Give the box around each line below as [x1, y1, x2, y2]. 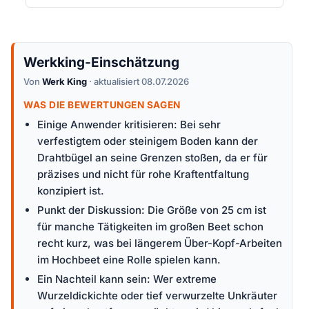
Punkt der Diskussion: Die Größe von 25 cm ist [37, 203, 266, 217]
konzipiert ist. [37, 184, 104, 198]
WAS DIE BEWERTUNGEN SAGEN [23, 99, 181, 111]
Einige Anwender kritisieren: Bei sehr [37, 118, 221, 132]
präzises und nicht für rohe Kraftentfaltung [37, 168, 249, 181]
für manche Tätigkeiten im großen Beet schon [37, 220, 263, 234]
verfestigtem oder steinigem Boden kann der [37, 134, 258, 148]
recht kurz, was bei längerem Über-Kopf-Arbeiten [37, 237, 282, 250]
